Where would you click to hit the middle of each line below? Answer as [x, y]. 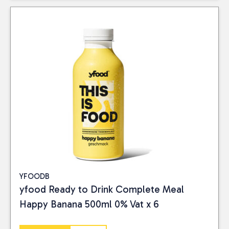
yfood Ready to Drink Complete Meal [102, 189]
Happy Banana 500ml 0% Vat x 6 [89, 204]
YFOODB [35, 176]
